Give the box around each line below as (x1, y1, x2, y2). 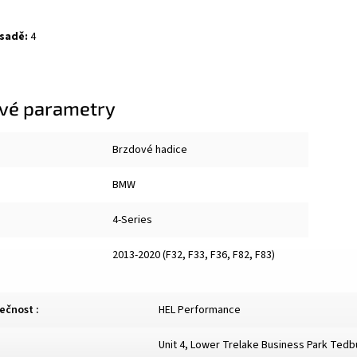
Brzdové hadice (112, 141, 187, 158)
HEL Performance (159, 301, 241, 318)
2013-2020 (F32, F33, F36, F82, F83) (112, 246, 275, 263)
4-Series (112, 211, 152, 228)
